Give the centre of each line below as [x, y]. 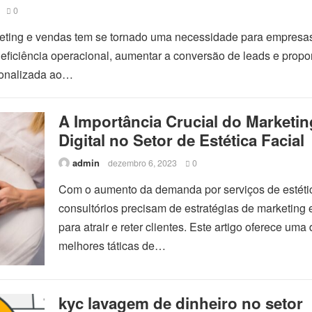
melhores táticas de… [112, 245]
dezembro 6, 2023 [142, 163]
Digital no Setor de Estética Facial [181, 140]
